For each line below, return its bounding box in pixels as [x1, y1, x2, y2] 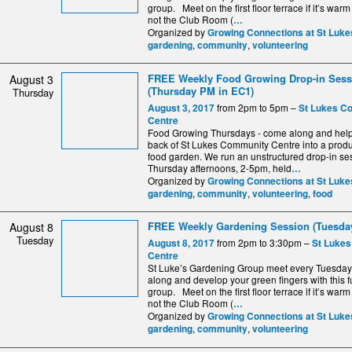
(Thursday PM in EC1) [148, 82, 254, 98]
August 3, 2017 [148, 101, 214, 115]
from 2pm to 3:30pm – [214, 236, 312, 250]
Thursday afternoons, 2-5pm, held [148, 160, 291, 174]
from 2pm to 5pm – [214, 100, 299, 114]
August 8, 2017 [148, 236, 214, 251]
